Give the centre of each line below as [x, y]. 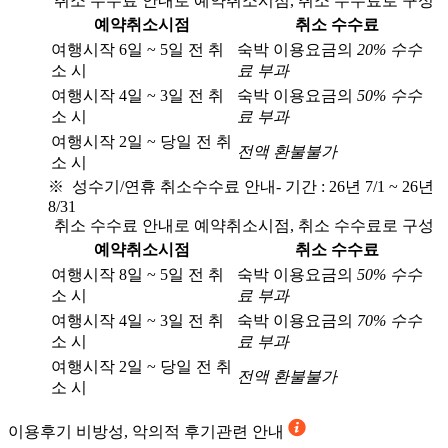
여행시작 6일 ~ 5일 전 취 [137, 50]
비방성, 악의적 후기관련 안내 [180, 432]
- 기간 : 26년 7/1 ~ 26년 [355, 187]
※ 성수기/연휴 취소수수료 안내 [162, 187]
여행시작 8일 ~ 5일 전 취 [137, 275]
